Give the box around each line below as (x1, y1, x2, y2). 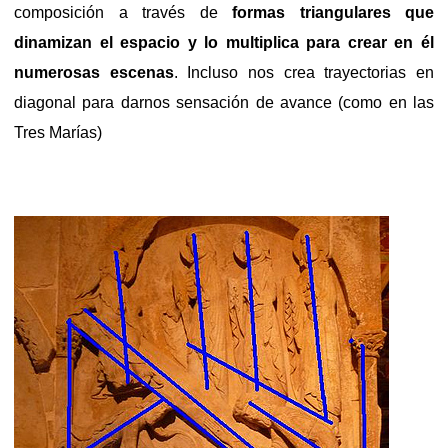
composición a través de (14, 3, 232, 21)
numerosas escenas (14, 63, 174, 81)
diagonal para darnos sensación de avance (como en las (14, 93, 434, 111)
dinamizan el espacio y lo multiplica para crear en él (14, 33, 434, 51)
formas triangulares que (232, 3, 434, 21)
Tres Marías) (14, 123, 102, 141)
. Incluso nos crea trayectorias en (173, 63, 435, 81)
